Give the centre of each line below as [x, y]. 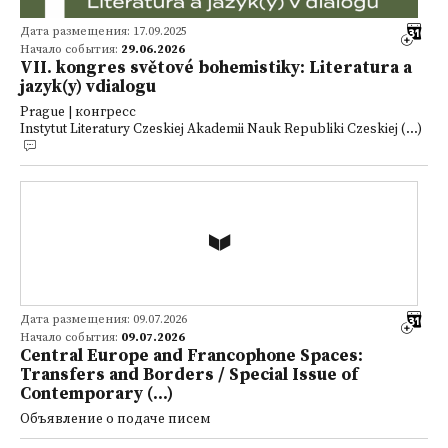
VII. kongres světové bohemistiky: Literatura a [216, 68]
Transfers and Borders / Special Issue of [189, 375]
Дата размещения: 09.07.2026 [103, 319]
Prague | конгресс [78, 112]
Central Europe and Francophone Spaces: [191, 356]
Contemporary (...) [96, 394]
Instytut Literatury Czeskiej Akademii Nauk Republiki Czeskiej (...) [221, 129]
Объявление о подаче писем [115, 419]
